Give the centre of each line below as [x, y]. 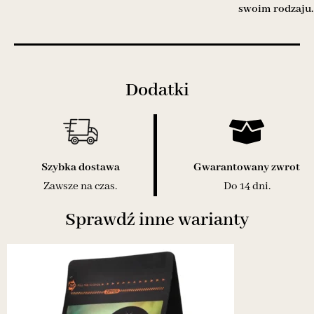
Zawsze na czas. [80, 187]
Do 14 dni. [247, 187]
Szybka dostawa [80, 168]
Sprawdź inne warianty [157, 220]
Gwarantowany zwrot [247, 168]
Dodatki [157, 91]
